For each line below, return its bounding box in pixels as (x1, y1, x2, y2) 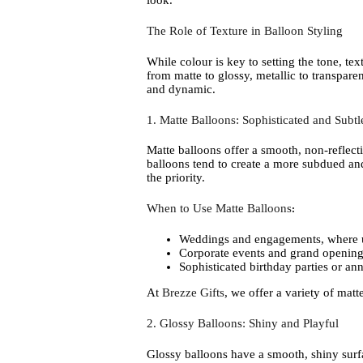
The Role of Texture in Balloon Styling (146, 24, 343, 38)
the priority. (146, 171, 205, 185)
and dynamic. (146, 82, 216, 96)
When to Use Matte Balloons (146, 202, 292, 216)
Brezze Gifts (161, 285, 224, 299)
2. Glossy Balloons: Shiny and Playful (146, 316, 339, 330)
